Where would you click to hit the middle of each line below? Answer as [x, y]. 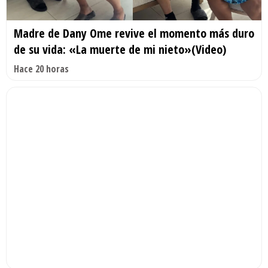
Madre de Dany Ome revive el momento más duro [134, 33]
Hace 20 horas [41, 69]
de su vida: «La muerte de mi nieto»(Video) [120, 50]
